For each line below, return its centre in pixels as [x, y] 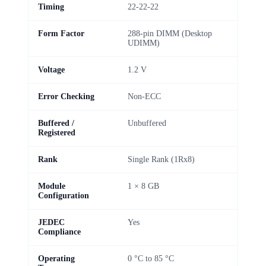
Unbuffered [147, 123]
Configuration [64, 195]
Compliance [59, 232]
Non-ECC [144, 96]
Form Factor [61, 33]
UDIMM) [144, 43]
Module [52, 186]
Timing [51, 7]
